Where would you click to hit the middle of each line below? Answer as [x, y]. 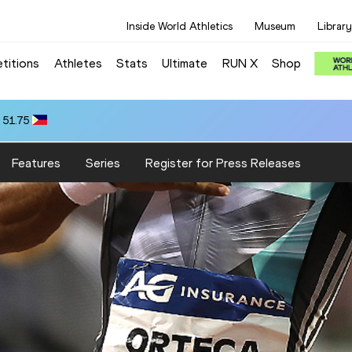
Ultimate [185, 63]
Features [36, 163]
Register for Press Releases [223, 163]
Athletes [78, 63]
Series [103, 163]
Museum [275, 26]
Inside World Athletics [180, 26]
